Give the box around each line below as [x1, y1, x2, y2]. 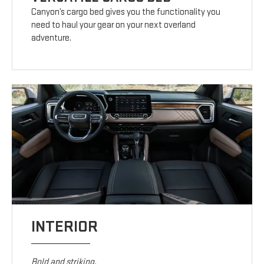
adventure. [31, 32, 72, 44]
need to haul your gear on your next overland [31, 19, 196, 31]
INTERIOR [31, 217, 98, 237]
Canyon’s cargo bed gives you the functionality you [31, 6, 221, 18]
